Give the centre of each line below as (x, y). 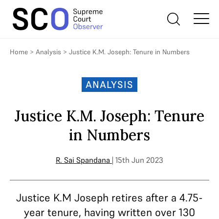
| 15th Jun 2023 (138, 160)
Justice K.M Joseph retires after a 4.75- (109, 197)
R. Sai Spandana (83, 160)
